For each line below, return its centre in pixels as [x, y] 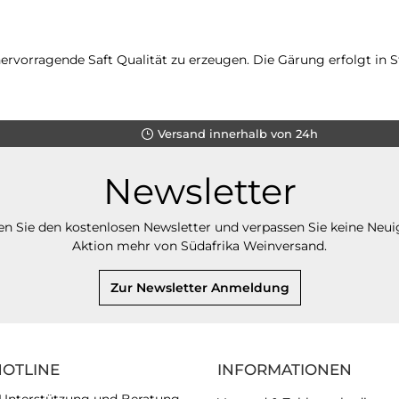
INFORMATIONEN [285, 370]
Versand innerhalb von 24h [237, 133]
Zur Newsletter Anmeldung [199, 288]
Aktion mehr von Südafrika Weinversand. [199, 246]
